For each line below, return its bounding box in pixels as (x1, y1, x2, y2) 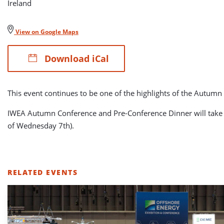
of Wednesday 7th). (7, 120, 74, 130)
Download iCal (42, 52, 109, 64)
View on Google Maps (14, 27, 78, 36)
